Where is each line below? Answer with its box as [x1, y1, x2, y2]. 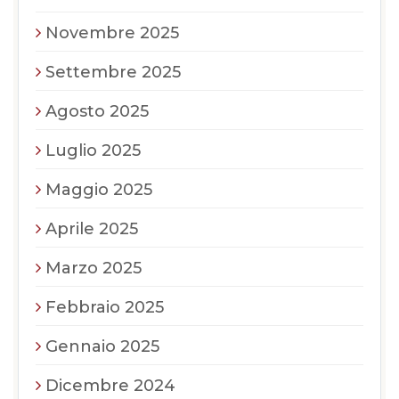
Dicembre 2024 [45, 375, 175, 395]
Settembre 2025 [45, 61, 181, 82]
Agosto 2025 [45, 101, 149, 121]
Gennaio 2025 [45, 336, 159, 356]
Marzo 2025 [45, 257, 142, 278]
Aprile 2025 [45, 218, 138, 239]
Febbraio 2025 [45, 297, 164, 317]
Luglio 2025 [45, 140, 141, 160]
